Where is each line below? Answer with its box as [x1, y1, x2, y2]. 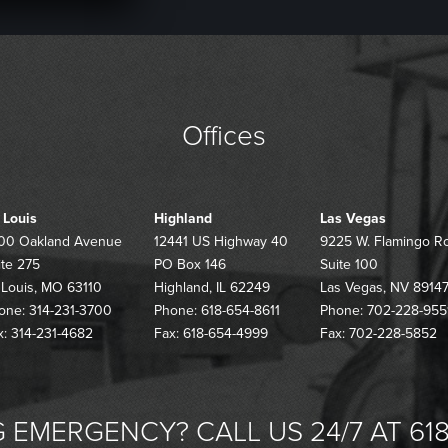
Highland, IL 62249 [154, 279, 270, 297]
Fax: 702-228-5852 [320, 325, 437, 343]
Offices [182, 119, 266, 154]
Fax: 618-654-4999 [154, 325, 268, 343]
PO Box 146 [154, 256, 226, 274]
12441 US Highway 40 [154, 233, 288, 251]
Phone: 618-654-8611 [154, 302, 280, 320]
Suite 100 [320, 256, 378, 274]
